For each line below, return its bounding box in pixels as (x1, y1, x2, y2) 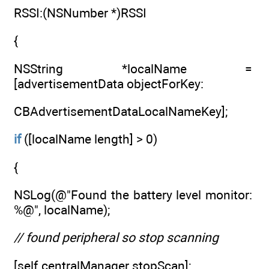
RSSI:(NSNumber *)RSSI (14, 5, 147, 20)
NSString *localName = (14, 61, 252, 76)
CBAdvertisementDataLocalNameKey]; (14, 103, 228, 119)
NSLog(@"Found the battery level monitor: (14, 187, 252, 202)
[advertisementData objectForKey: (14, 76, 204, 91)
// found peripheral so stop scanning (14, 230, 219, 246)
